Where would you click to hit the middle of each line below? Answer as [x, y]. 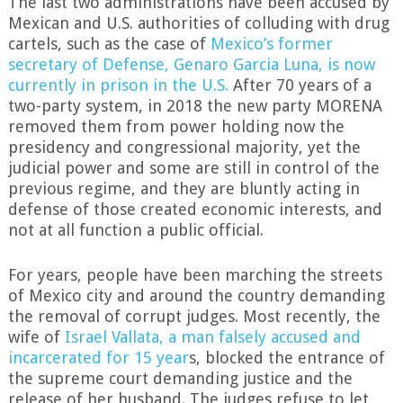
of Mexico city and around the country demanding [196, 296]
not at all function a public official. [135, 230]
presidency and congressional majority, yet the [184, 148]
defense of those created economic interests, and [195, 210]
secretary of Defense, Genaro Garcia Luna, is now [191, 65]
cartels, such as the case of [109, 44]
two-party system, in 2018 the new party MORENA [195, 106]
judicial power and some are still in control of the [193, 168]
